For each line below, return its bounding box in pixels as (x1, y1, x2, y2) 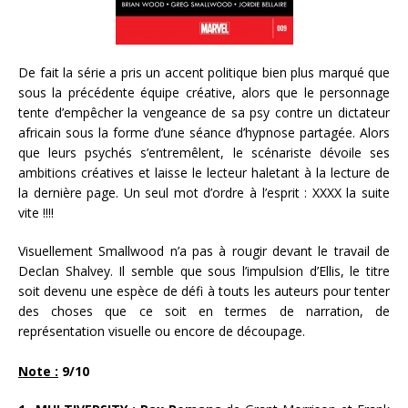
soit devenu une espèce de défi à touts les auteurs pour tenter (18, 282, 390, 301)
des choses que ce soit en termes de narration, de (18, 302, 390, 321)
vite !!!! (18, 204, 54, 222)
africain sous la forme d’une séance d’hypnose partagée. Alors (18, 124, 390, 142)
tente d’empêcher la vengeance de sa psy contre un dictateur (18, 104, 390, 122)
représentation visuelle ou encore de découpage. (18, 322, 305, 341)
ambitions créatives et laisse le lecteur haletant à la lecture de (18, 164, 390, 182)
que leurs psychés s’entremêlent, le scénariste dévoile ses (18, 144, 390, 162)
